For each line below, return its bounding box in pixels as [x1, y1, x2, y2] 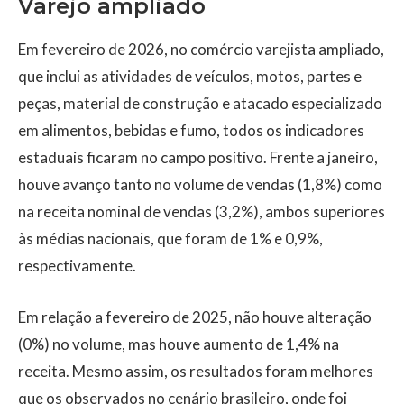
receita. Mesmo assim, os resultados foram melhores [18, 361, 373, 381]
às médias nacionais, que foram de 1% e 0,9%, [18, 228, 323, 248]
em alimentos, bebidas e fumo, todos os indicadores [18, 120, 364, 140]
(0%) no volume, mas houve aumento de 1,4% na [18, 334, 339, 353]
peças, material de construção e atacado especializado [18, 93, 382, 113]
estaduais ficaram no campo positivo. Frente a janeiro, [18, 147, 378, 167]
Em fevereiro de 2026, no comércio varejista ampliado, [18, 39, 384, 59]
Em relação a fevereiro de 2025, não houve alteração [18, 307, 372, 326]
